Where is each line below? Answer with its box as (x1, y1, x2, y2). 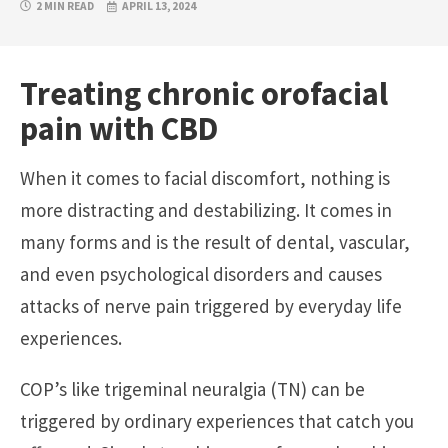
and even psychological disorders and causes (20, 262, 382, 287)
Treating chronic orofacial (20, 72, 388, 114)
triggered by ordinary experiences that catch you (20, 409, 414, 434)
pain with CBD (20, 107, 218, 149)
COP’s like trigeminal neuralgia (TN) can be (20, 377, 365, 402)
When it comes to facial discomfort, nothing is (20, 166, 390, 191)
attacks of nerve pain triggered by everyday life (20, 294, 402, 319)
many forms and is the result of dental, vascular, (20, 230, 410, 255)
